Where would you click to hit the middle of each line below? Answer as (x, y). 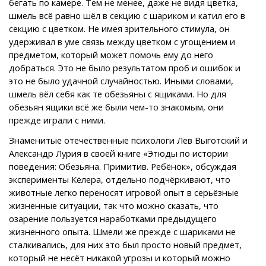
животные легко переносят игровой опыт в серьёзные (124, 192)
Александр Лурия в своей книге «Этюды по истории (118, 153)
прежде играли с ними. (57, 120)
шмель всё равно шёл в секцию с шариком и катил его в (127, 15)
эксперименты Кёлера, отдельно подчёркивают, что (120, 179)
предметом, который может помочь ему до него (111, 54)
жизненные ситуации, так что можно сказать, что (114, 205)
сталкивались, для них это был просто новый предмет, (125, 244)
